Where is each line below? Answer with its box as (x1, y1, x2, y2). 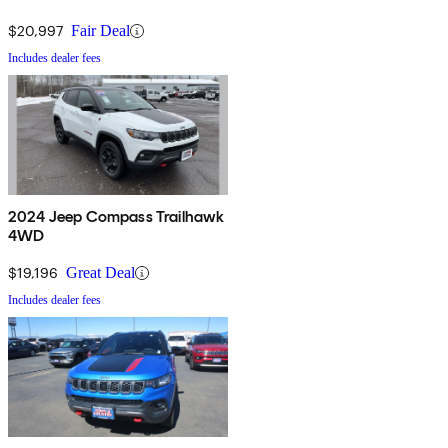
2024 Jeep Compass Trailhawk (8, 207, 225, 227)
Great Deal (66, 264, 135, 282)
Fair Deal (71, 22, 130, 40)
